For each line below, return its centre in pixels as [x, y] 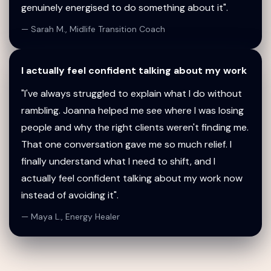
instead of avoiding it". [70, 195]
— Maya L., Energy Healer [70, 217]
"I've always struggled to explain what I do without [132, 93]
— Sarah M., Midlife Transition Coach [93, 29]
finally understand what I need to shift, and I [118, 161]
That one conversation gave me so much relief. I [126, 144]
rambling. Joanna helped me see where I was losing [132, 110]
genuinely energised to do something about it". [125, 8]
